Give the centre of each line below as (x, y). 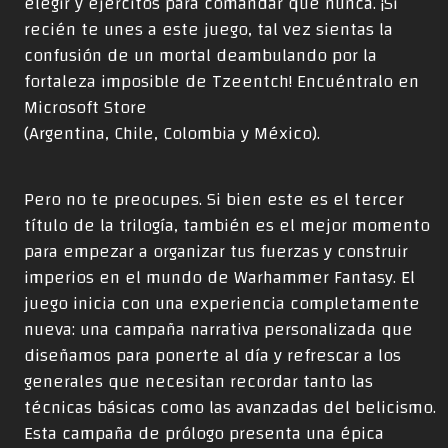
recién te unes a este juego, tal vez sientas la (208, 30)
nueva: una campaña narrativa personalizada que (218, 330)
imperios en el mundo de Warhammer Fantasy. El (219, 278)
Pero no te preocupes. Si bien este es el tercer (214, 200)
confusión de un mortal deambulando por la (200, 56)
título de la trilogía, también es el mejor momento (227, 226)
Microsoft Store (85, 108)
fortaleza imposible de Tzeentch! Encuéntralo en (221, 82)
